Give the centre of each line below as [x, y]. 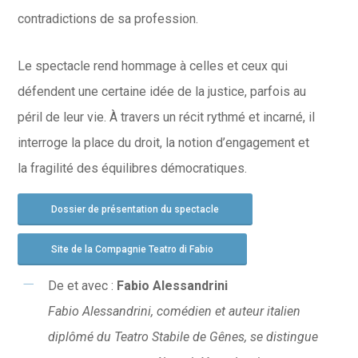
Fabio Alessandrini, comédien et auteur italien [174, 312]
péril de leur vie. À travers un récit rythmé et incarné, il [166, 117]
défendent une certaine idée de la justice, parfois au [161, 92]
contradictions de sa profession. [107, 19]
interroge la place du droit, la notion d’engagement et [163, 143]
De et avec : [82, 286]
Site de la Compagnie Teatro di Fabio [132, 250]
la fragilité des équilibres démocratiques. [132, 169]
